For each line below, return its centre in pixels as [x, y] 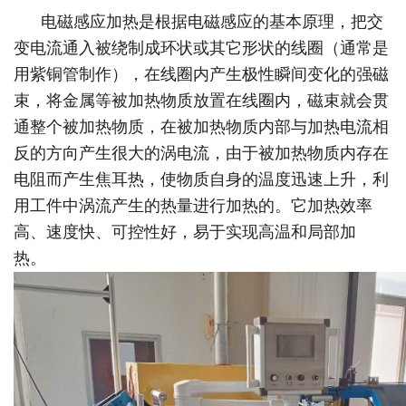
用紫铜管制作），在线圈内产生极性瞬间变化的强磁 [202, 74]
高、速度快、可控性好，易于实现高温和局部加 [185, 232]
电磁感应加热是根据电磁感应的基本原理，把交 [199, 21]
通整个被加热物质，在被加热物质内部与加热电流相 [202, 126]
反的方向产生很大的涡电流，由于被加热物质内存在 [202, 153]
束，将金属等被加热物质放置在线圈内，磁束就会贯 [202, 100]
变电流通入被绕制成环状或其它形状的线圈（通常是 [202, 48]
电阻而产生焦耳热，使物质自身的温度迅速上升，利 [202, 179]
